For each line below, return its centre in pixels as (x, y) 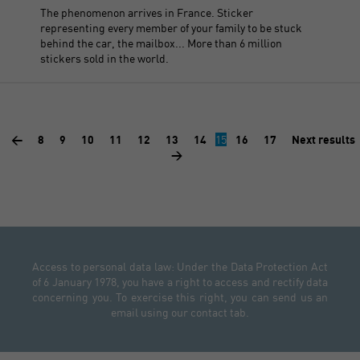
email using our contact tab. (180, 312)
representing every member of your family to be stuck (171, 27)
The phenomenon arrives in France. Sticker (147, 12)
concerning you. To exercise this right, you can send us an (180, 297)
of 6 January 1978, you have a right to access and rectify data (180, 281)
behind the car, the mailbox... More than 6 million (161, 43)
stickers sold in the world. (104, 58)
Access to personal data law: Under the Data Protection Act (180, 266)
